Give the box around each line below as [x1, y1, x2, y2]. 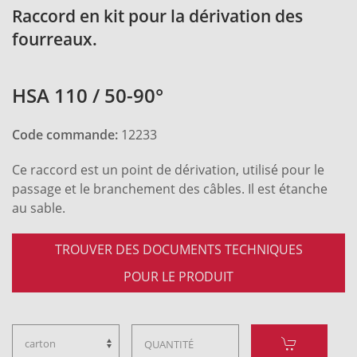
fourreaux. [12, 27, 97, 50]
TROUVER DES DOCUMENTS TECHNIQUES [54, 240, 303, 257]
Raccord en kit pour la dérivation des [12, 4, 303, 27]
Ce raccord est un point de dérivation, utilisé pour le [12, 160, 324, 178]
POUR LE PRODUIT [124, 267, 233, 284]
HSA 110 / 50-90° [12, 82, 163, 108]
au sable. [12, 198, 65, 216]
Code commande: [12, 125, 121, 143]
